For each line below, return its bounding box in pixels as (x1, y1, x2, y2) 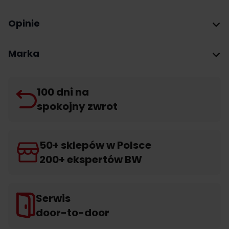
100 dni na (37, 85, 89, 99)
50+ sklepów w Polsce (39, 138, 151, 152)
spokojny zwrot (37, 99, 118, 113)
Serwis (36, 191, 71, 205)
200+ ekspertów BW (39, 152, 142, 167)
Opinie (8, 17, 40, 30)
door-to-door (36, 205, 109, 220)
